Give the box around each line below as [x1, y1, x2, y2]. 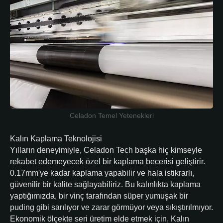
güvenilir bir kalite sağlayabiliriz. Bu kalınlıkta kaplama [10, 180, 201, 189]
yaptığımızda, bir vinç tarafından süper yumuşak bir [10, 192, 188, 201]
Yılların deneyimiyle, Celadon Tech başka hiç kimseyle [10, 146, 202, 155]
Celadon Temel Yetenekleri [69, 112, 154, 120]
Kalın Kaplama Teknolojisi [10, 134, 102, 143]
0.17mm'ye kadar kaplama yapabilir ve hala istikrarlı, [10, 169, 194, 178]
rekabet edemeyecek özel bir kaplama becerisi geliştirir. [10, 157, 205, 166]
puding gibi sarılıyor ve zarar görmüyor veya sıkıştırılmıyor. [10, 203, 213, 212]
